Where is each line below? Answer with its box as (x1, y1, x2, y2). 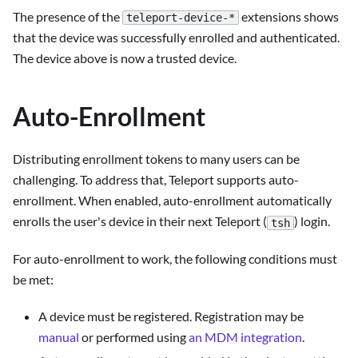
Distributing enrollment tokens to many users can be (13, 151, 300, 167)
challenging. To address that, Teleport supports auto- (13, 172, 299, 188)
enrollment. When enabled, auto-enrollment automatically (13, 193, 332, 209)
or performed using (79, 328, 189, 344)
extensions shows (239, 8, 339, 24)
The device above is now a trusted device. (13, 50, 237, 66)
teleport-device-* (126, 11, 235, 25)
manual (38, 328, 79, 344)
